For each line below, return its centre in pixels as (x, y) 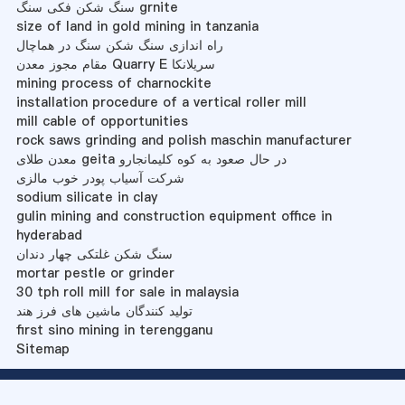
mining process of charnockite (113, 83)
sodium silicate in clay (86, 197)
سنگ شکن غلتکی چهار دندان (94, 254)
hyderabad (49, 235)
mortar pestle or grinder (95, 273)
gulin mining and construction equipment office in (174, 216)
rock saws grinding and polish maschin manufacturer (184, 140)
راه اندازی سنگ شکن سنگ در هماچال (119, 45)
